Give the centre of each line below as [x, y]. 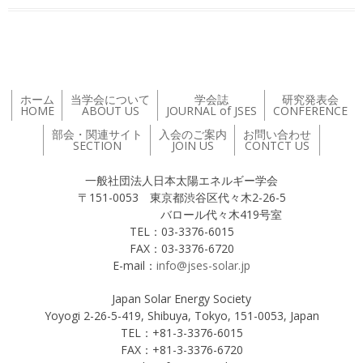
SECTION [97, 146]
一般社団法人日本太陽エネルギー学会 [181, 181]
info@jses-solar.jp [203, 266]
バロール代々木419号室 [181, 215]
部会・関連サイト [97, 135]
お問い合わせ [277, 135]
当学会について [110, 100]
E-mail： [135, 266]
